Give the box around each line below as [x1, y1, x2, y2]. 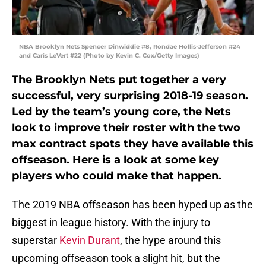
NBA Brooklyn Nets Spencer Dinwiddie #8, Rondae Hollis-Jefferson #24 [19, 43, 240, 51]
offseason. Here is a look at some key [12, 153, 219, 167]
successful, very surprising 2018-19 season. [12, 89, 248, 103]
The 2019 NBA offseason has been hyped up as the [12, 198, 253, 211]
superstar [12, 234, 59, 247]
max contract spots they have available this [12, 137, 254, 151]
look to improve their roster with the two [12, 121, 240, 135]
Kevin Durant [59, 234, 120, 247]
